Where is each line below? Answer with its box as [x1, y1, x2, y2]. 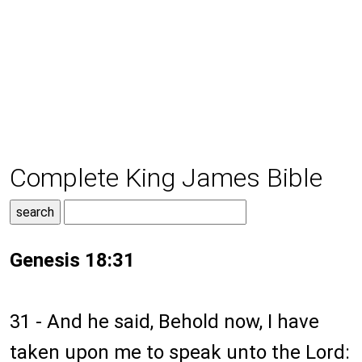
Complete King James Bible [10, 162, 322, 194]
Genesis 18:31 [10, 249, 135, 272]
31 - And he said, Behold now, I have [10, 310, 319, 334]
